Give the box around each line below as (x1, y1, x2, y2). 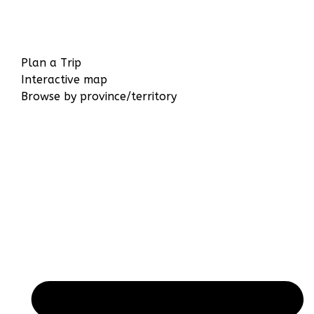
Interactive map (21, 73, 107, 87)
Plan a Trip (21, 56, 81, 70)
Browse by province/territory (21, 90, 177, 104)
